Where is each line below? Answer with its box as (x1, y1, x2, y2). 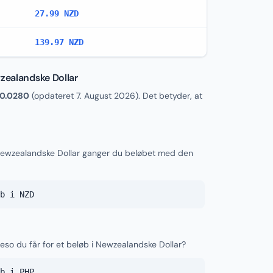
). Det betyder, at (135, 90, 202, 101)
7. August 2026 (76, 90, 135, 101)
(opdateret (29, 90, 76, 101)
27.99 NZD (35, 9, 79, 18)
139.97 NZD (35, 37, 83, 47)
